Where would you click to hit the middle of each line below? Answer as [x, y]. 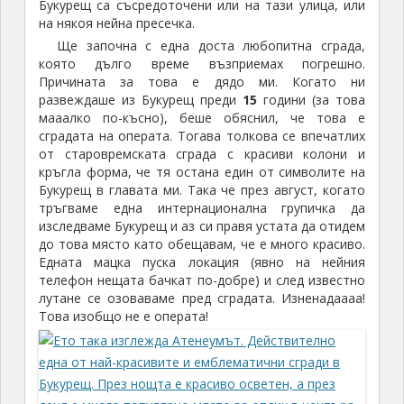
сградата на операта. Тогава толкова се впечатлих [202, 136]
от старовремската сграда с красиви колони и [202, 154]
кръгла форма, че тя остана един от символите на [202, 172]
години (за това [312, 100]
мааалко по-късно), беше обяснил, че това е [202, 118]
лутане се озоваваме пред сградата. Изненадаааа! [202, 298]
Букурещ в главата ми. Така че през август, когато [202, 190]
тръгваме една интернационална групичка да [202, 208]
